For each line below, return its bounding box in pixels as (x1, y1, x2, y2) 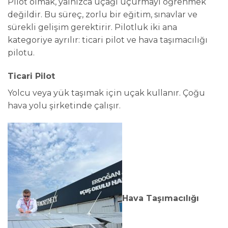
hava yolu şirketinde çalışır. (8, 100, 121, 110)
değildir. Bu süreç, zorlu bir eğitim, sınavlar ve (8, 10, 197, 20)
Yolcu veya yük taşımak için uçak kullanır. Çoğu (8, 88, 205, 98)
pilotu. (8, 48, 35, 58)
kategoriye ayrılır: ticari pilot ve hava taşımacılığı (8, 35, 208, 45)
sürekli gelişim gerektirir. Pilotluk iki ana (8, 22, 177, 33)
